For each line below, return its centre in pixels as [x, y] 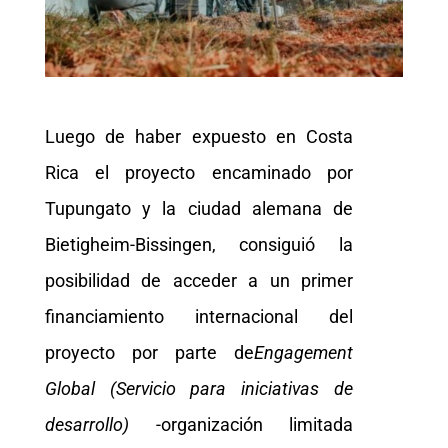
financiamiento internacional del [199, 316]
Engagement [304, 352]
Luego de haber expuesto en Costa [199, 136]
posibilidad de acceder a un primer [199, 280]
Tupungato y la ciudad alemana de [199, 208]
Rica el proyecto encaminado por [199, 172]
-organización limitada [254, 424]
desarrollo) [100, 424]
